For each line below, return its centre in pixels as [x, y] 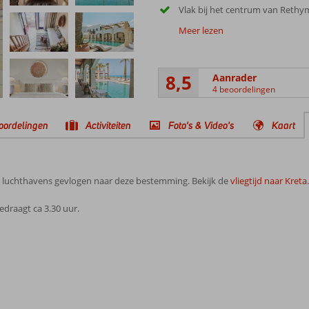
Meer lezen [201, 30]
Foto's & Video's [201, 125]
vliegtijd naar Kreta [269, 181]
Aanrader [234, 77]
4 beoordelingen [243, 89]
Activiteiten [108, 125]
